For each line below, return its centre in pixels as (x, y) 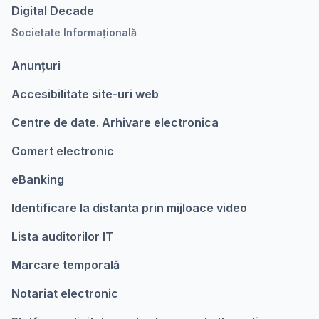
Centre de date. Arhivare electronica (115, 122)
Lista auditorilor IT (62, 236)
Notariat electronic (65, 293)
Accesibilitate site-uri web (85, 94)
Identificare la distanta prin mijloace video (129, 208)
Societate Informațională (74, 32)
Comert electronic (63, 151)
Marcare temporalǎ (66, 265)
